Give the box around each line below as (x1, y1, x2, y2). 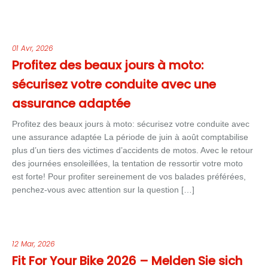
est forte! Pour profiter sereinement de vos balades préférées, (12, 172, 246, 181)
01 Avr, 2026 (12, 43, 53, 53)
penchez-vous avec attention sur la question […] (12, 185, 194, 194)
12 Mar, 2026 (12, 239, 55, 249)
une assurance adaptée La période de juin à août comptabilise (12, 132, 248, 142)
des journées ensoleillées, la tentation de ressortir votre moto (12, 159, 243, 168)
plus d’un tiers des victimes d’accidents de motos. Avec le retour (12, 145, 253, 155)
